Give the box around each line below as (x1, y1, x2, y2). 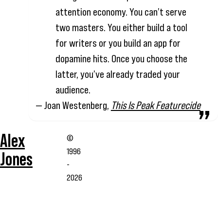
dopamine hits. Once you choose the (55, 53, 187, 65)
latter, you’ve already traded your (55, 68, 180, 81)
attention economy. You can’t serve (55, 6, 186, 18)
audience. (55, 84, 92, 96)
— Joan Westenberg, (36, 99, 111, 112)
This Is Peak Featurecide (110, 99, 200, 112)
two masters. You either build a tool (55, 21, 187, 34)
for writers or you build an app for (55, 37, 181, 50)
